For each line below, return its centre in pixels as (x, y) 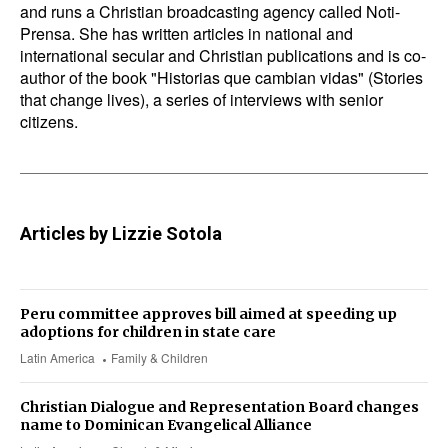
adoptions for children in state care (148, 332)
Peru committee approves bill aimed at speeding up (208, 314)
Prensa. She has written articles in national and (186, 34)
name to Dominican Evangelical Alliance (166, 425)
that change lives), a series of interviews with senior (201, 100)
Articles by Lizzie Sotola (121, 234)
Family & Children (160, 358)
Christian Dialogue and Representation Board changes (219, 407)
